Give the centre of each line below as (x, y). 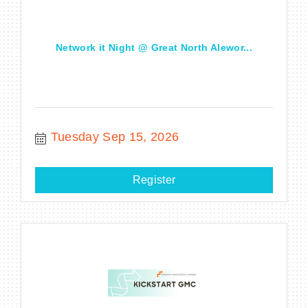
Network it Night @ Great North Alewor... (154, 48)
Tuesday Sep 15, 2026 (115, 136)
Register (154, 179)
